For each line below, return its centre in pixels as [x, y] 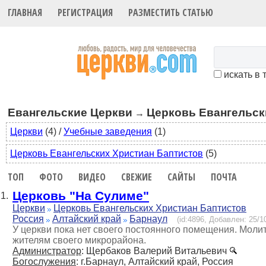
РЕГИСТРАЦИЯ [85, 13]
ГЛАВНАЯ [25, 13]
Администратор [47, 251]
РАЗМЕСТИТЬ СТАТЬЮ [171, 13]
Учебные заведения [108, 132]
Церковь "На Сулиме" [81, 196]
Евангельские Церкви [70, 112]
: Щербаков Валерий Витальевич [155, 251]
